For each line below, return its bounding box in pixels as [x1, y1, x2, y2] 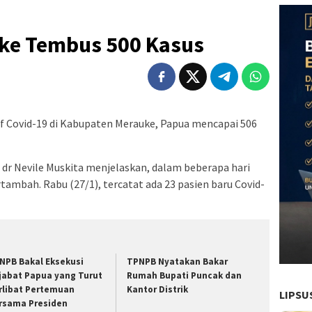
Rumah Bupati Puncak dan [127, 270, 242, 282]
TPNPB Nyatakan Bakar [127, 256, 228, 268]
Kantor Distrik [127, 283, 191, 296]
